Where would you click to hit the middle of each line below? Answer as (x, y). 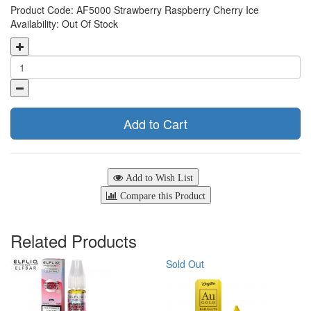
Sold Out (185, 263)
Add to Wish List (158, 177)
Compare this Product (161, 195)
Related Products (74, 240)
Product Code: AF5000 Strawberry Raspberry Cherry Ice (135, 9)
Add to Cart (155, 123)
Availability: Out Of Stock (64, 23)
